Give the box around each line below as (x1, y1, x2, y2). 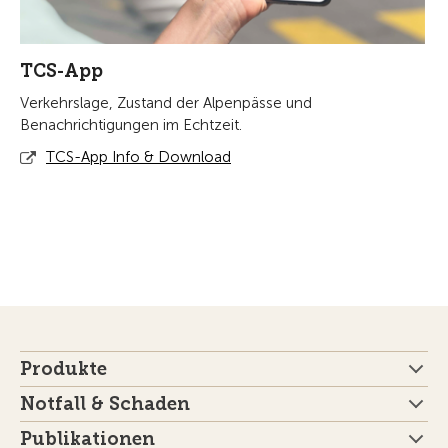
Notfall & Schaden (20, 393, 190, 416)
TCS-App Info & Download (46, 148, 231, 167)
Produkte (20, 358, 107, 381)
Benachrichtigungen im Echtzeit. (20, 116, 242, 135)
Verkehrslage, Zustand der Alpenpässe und (20, 94, 312, 113)
